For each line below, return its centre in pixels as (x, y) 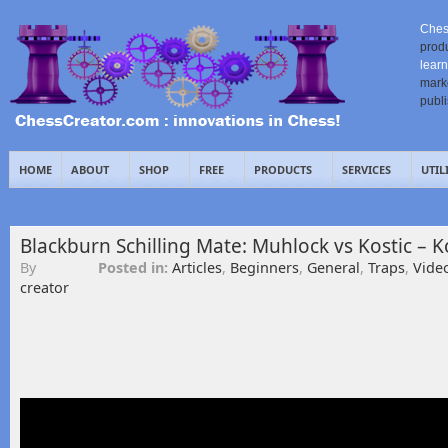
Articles (197, 267)
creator (44, 287)
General (333, 267)
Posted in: (135, 267)
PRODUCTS (283, 169)
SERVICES (366, 169)
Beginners (264, 267)
